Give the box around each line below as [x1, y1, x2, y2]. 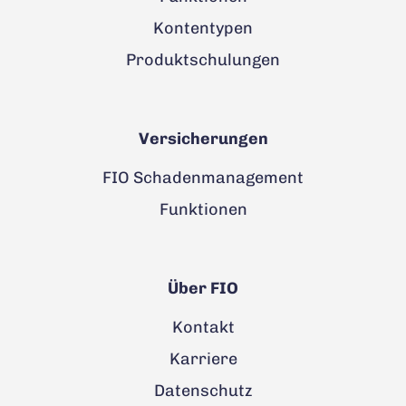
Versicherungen [138, 128, 268, 149]
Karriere [169, 348, 237, 369]
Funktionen [159, 198, 247, 219]
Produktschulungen [126, 49, 280, 70]
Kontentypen [153, 17, 253, 38]
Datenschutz [153, 380, 253, 401]
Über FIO [168, 277, 238, 298]
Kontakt [171, 316, 235, 337]
